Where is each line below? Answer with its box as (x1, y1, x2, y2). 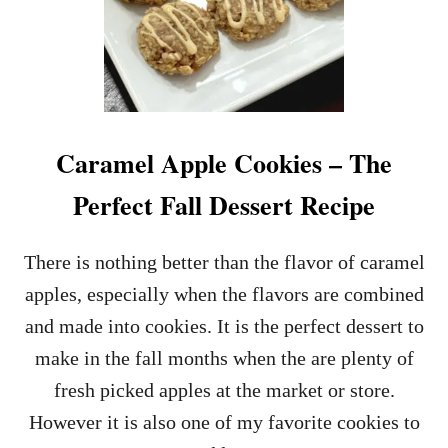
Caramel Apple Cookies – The (56, 144, 392, 182)
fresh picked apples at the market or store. (53, 379, 395, 401)
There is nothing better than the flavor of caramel (23, 251, 425, 273)
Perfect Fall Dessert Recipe (73, 186, 375, 224)
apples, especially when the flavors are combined (24, 283, 424, 305)
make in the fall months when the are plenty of (34, 347, 414, 369)
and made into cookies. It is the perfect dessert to (24, 315, 424, 337)
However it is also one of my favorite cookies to (28, 411, 420, 433)
